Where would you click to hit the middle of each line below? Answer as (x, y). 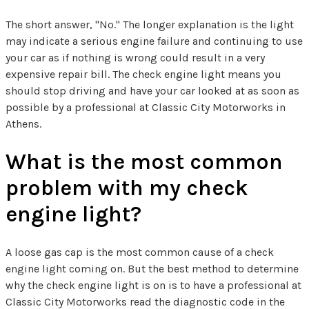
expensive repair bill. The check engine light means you (143, 74)
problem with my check (127, 188)
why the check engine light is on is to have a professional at (153, 285)
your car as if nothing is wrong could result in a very (135, 57)
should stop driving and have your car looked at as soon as (152, 90)
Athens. (23, 123)
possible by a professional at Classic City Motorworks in (146, 107)
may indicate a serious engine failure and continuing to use (154, 41)
